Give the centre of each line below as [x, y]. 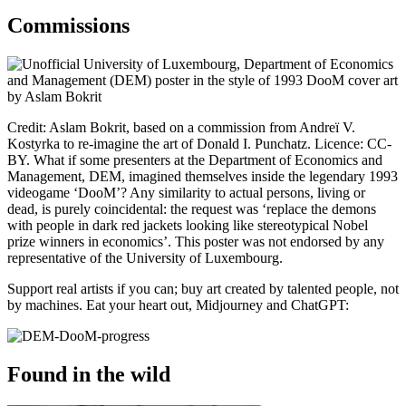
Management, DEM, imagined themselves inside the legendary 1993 [203, 177]
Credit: [28, 128]
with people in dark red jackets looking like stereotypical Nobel [188, 226]
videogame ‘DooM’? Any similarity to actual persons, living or [186, 193]
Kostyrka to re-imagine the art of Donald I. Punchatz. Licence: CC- [199, 144]
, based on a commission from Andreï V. [241, 128]
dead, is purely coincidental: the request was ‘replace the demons [192, 209]
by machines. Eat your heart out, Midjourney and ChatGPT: [178, 305]
